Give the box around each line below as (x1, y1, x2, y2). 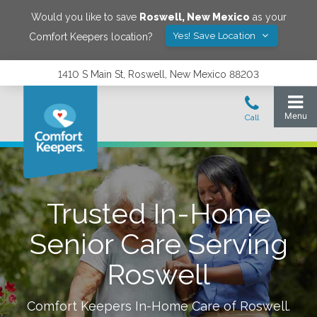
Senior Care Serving (29, 227, 288, 260)
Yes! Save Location (172, 30, 259, 41)
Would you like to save (30, 11, 139, 23)
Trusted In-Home (46, 197, 271, 230)
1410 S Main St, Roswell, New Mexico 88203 (58, 69, 259, 80)
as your (249, 11, 287, 23)
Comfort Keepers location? (28, 30, 153, 42)
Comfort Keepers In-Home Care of (27, 299, 240, 313)
